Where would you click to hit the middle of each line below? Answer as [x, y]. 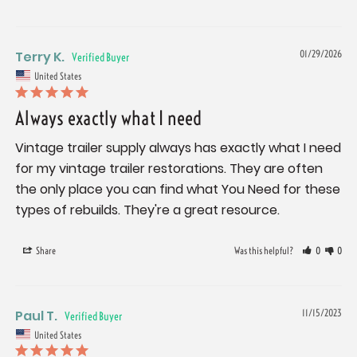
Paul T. [36, 316]
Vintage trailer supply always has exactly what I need [178, 147]
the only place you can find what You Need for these [178, 189]
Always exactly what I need [109, 118]
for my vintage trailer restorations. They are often [169, 168]
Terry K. [40, 57]
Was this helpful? [265, 250]
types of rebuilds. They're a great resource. [147, 210]
